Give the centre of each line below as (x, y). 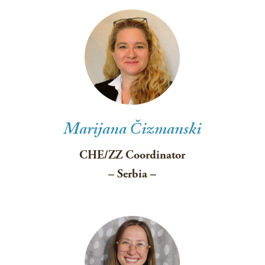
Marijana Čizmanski (132, 131)
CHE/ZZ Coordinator (132, 155)
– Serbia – (132, 174)
